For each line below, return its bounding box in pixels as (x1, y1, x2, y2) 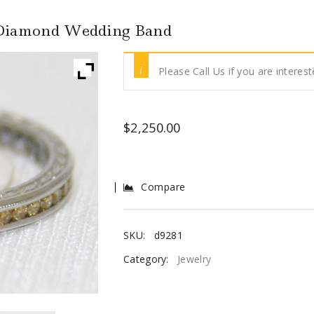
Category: (123, 252, 172, 266)
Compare (141, 180, 186, 194)
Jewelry (177, 252, 212, 266)
